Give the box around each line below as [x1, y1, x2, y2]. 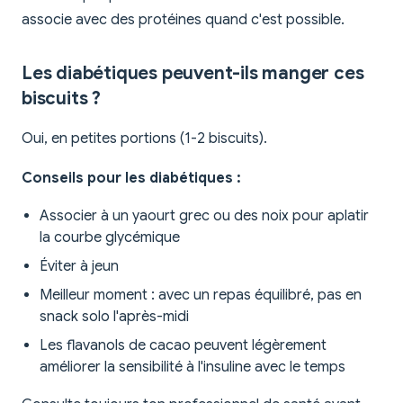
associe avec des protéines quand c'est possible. [22, 10, 345, 29]
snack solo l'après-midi [40, 307, 189, 326]
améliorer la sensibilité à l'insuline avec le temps [40, 357, 345, 376]
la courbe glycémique [40, 228, 180, 246]
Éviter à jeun [40, 256, 119, 275]
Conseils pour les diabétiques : [22, 168, 241, 187]
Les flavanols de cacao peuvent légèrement [40, 336, 327, 354]
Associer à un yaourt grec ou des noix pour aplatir [40, 206, 369, 225]
